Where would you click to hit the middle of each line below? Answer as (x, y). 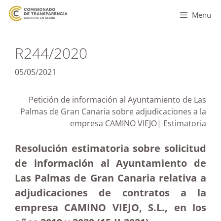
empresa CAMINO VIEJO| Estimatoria (138, 123)
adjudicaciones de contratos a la (110, 193)
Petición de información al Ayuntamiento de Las (117, 100)
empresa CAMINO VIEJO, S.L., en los (110, 207)
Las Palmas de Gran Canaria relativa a (110, 178)
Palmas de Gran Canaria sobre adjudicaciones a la (113, 111)
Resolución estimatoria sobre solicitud (110, 148)
